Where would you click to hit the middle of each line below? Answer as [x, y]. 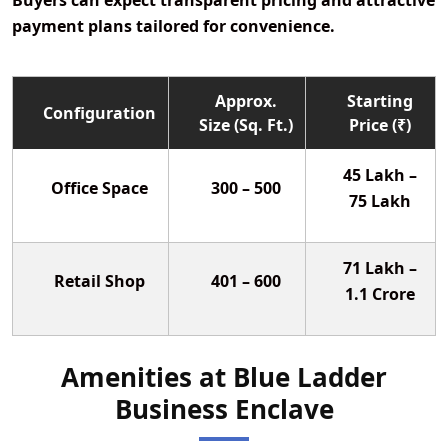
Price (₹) [379, 125]
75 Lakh [379, 201]
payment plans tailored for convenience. [173, 26]
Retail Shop [99, 281]
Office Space [99, 188]
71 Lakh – [379, 268]
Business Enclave [224, 409]
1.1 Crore [379, 294]
